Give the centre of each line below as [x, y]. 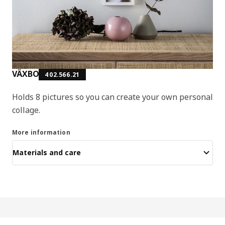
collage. [26, 110]
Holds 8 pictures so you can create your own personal [113, 97]
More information [41, 132]
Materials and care [47, 153]
